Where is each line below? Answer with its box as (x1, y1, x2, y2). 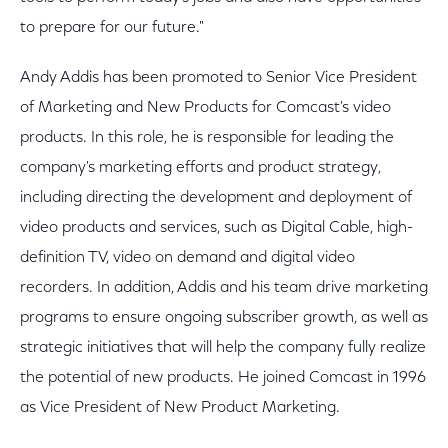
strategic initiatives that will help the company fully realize (20, 340, 426, 356)
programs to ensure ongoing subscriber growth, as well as (20, 310, 428, 326)
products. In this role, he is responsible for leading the (20, 130, 394, 146)
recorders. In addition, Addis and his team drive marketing (20, 280, 428, 296)
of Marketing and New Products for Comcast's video (20, 100, 391, 116)
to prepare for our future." (20, 20, 204, 36)
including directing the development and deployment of (20, 190, 412, 206)
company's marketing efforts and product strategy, (20, 160, 381, 176)
